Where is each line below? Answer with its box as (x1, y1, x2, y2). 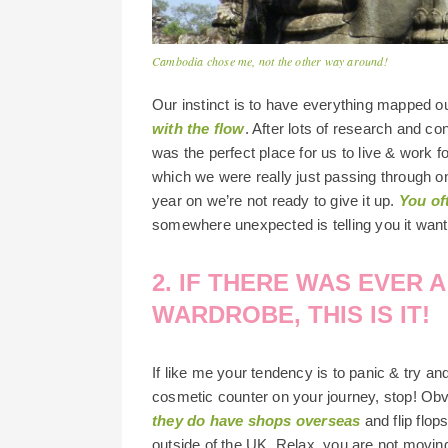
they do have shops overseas (152, 411, 361, 429)
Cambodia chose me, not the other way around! (152, 52, 388, 69)
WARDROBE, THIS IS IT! (152, 300, 430, 328)
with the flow (152, 119, 245, 137)
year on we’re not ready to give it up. (152, 191, 399, 209)
